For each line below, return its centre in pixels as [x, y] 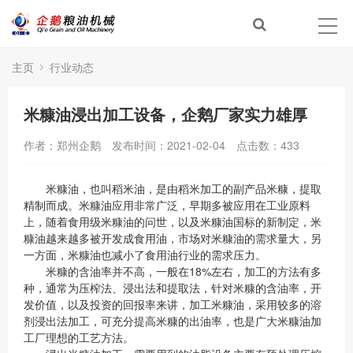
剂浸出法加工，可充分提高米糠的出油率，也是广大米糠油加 [173, 321]
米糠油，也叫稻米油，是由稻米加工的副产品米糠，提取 [173, 188]
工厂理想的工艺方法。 [79, 337]
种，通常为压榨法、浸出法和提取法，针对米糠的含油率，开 [173, 288]
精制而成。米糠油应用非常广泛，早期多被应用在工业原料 [167, 205]
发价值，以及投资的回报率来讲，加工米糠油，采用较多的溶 [173, 304]
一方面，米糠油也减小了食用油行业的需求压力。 [145, 255]
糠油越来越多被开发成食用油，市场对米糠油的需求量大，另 [173, 238]
